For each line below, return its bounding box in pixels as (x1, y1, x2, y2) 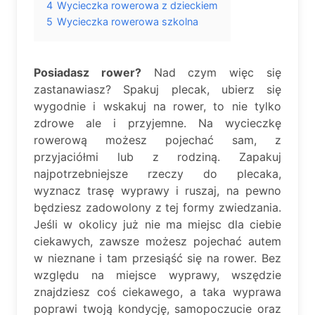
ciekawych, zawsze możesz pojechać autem (34, 234, 281, 248)
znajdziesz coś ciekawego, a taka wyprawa (34, 285, 281, 299)
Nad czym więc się (141, 65, 282, 79)
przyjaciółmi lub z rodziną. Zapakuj (34, 150, 281, 164)
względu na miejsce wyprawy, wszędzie (34, 268, 281, 282)
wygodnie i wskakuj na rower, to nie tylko (34, 99, 281, 113)
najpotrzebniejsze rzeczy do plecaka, (34, 167, 281, 181)
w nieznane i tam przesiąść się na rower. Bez (34, 251, 281, 265)
